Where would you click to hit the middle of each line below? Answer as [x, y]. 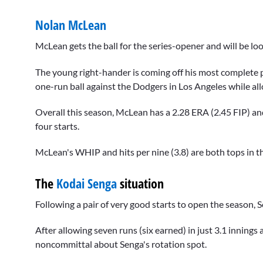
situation [140, 183]
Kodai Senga [87, 183]
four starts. [57, 126]
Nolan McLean [71, 25]
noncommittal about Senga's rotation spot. [121, 244]
